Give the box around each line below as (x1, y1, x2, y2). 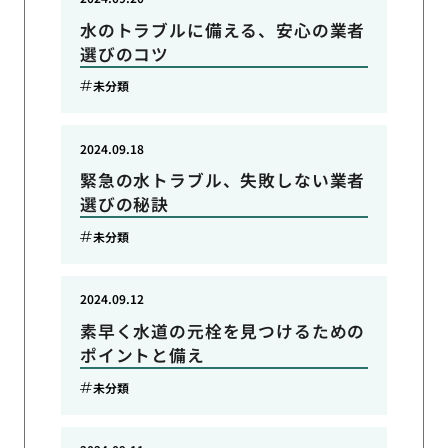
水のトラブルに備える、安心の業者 (79, 17, 366, 42)
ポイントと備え (79, 342, 205, 367)
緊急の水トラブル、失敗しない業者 (79, 168, 366, 193)
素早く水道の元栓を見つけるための (79, 318, 366, 343)
